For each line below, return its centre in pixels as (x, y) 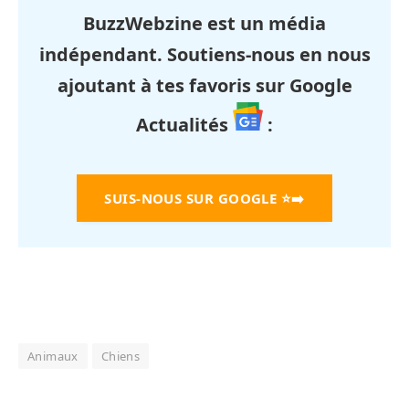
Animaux (53, 356)
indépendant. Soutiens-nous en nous (204, 54)
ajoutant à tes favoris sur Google (204, 85)
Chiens (121, 356)
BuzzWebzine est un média (204, 23)
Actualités (184, 124)
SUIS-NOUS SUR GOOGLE (191, 198)
